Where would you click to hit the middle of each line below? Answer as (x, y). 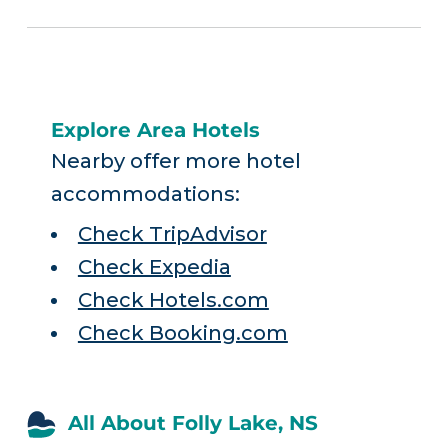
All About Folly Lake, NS (192, 423)
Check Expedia (154, 267)
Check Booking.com (182, 333)
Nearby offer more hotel (175, 161)
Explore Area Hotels (155, 130)
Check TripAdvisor (172, 234)
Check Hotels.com (173, 300)
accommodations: (145, 194)
